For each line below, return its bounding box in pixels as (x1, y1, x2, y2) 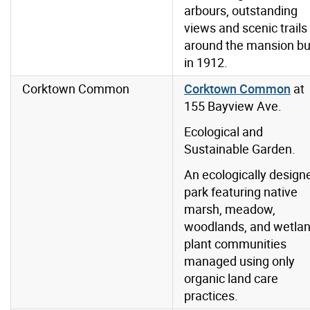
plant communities (184, 235, 286, 253)
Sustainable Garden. (184, 140, 295, 158)
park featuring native (184, 183, 298, 201)
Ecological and (184, 123, 263, 140)
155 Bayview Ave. (184, 98, 282, 115)
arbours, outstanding (184, 2, 298, 19)
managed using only (184, 253, 295, 270)
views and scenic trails (184, 19, 307, 37)
